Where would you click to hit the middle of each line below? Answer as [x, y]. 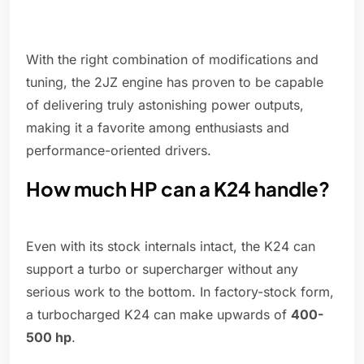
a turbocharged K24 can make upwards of [158, 315]
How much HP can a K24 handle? [178, 189]
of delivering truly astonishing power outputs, [165, 105]
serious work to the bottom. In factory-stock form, [180, 292]
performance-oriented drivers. [119, 151]
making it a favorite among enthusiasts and [158, 128]
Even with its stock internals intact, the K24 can [171, 247]
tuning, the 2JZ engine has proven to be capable [175, 82]
